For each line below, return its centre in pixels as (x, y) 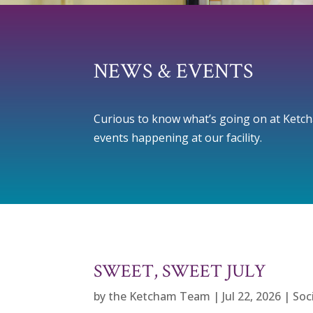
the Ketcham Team (160, 297)
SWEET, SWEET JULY (180, 271)
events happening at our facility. (178, 138)
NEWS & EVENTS (174, 71)
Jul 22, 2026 (252, 297)
